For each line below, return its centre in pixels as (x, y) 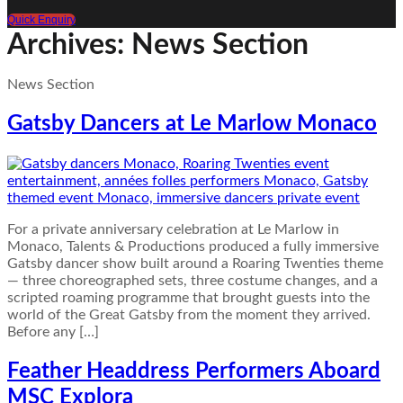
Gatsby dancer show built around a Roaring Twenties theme (195, 263)
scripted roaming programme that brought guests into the (188, 297)
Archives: (69, 45)
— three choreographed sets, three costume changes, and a (193, 280)
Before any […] (53, 331)
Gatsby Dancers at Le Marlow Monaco (192, 124)
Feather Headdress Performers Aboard (194, 371)
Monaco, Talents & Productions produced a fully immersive (193, 246)
